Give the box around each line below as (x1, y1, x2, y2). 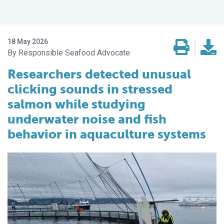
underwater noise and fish (7, 111, 166, 127)
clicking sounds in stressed (7, 81, 172, 97)
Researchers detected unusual (7, 66, 191, 82)
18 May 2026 (7, 37, 48, 46)
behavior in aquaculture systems (7, 126, 206, 142)
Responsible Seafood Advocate (18, 48, 130, 58)
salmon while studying (7, 96, 145, 112)
